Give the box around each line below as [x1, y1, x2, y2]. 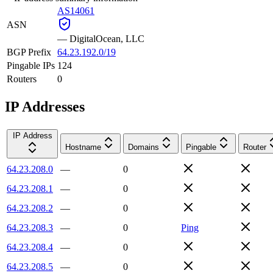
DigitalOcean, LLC [69, 33, 144, 44]
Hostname [65, 142, 101, 152]
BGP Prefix [7, 46, 51, 57]
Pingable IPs [7, 60, 55, 71]
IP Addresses [5, 98, 85, 115]
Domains [128, 142, 159, 152]
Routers [7, 73, 37, 84]
